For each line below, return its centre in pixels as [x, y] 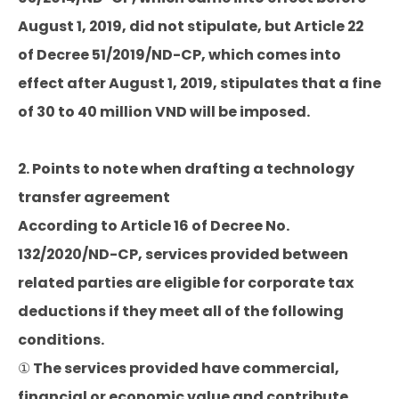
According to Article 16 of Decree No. [154, 226]
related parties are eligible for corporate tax [186, 283]
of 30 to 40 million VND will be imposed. [164, 112]
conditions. [61, 340]
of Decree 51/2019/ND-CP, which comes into [179, 55]
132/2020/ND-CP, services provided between [183, 254]
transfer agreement [94, 197]
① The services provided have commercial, [179, 368]
